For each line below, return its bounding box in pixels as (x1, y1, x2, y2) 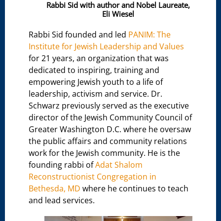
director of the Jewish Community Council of (29, 112, 192, 123)
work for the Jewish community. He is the (29, 147, 181, 159)
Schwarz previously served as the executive (29, 100, 189, 111)
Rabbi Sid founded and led (29, 29, 129, 40)
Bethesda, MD (29, 183, 81, 194)
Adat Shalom (95, 159, 143, 171)
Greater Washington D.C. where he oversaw (29, 124, 191, 135)
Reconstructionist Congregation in (29, 171, 157, 183)
